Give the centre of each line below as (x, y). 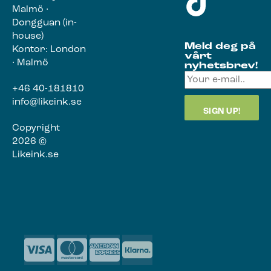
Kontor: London (49, 50)
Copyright (36, 128)
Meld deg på (220, 47)
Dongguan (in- (44, 23)
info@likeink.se (47, 103)
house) (28, 37)
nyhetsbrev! (221, 66)
